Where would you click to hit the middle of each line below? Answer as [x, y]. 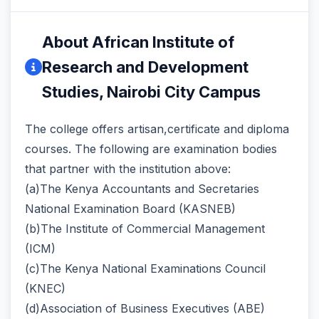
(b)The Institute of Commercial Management [145, 228]
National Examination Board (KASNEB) [130, 208]
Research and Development [145, 67]
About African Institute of [138, 42]
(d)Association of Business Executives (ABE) [145, 308]
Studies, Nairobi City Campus [151, 91]
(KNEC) [45, 288]
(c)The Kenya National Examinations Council [145, 268]
